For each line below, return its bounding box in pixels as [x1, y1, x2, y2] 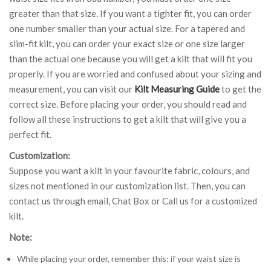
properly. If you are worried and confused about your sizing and [9, 68, 261, 79]
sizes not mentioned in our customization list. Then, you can [9, 180, 246, 191]
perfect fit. [9, 128, 51, 140]
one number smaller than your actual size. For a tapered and [9, 22, 245, 34]
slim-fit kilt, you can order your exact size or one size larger [9, 38, 245, 49]
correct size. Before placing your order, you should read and [9, 98, 247, 109]
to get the [220, 83, 261, 94]
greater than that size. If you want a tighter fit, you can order [9, 7, 252, 19]
